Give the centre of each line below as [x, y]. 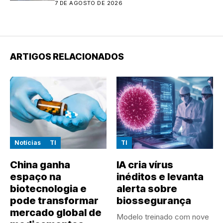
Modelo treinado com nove [163, 217]
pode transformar [54, 201]
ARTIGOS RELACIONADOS [67, 56]
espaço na [36, 177]
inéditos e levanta [160, 177]
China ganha [40, 165]
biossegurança [154, 201]
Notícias [28, 143]
